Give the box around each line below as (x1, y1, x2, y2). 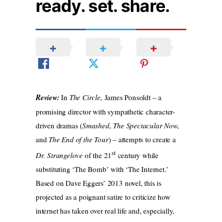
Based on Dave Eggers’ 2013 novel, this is (36, 178, 162, 188)
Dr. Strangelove (36, 150, 85, 161)
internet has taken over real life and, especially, (36, 206, 175, 216)
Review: (36, 92, 61, 103)
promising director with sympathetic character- (36, 107, 175, 117)
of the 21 (84, 150, 112, 161)
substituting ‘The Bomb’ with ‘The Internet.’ (36, 164, 168, 174)
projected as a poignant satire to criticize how (36, 192, 170, 202)
